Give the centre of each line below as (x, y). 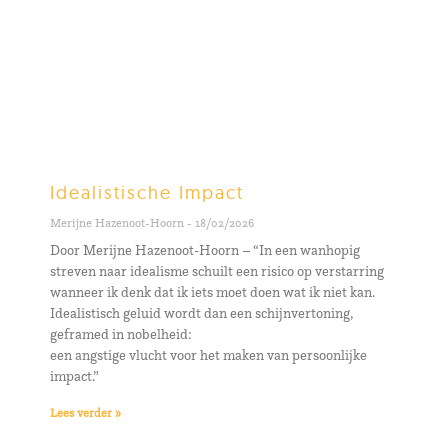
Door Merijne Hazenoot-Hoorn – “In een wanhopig (205, 250)
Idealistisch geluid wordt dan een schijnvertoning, (201, 313)
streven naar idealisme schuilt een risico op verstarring (217, 271)
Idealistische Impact (147, 192)
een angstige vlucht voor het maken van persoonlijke (208, 355)
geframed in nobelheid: (121, 334)
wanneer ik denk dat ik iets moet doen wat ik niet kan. (212, 292)
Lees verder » (85, 412)
